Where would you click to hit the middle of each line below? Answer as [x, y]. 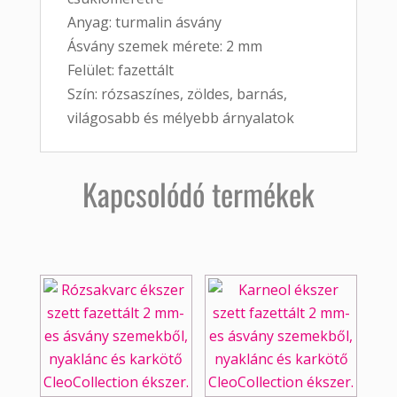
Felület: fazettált [120, 70]
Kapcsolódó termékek [198, 194]
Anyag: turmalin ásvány [144, 23]
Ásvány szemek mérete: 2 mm [164, 47]
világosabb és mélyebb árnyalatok [180, 118]
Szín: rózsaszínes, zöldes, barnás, [177, 94]
